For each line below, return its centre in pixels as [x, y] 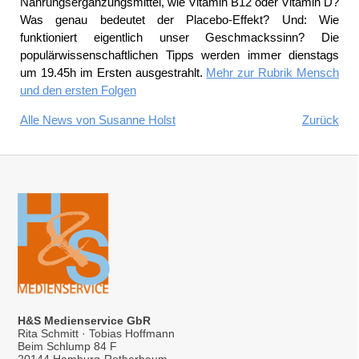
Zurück [321, 119]
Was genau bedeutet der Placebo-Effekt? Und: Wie [179, 19]
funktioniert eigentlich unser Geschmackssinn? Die [179, 37]
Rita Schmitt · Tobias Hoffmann [96, 334]
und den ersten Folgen [78, 90]
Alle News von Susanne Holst [98, 119]
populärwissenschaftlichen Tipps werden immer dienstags [179, 54]
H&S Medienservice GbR [84, 321]
